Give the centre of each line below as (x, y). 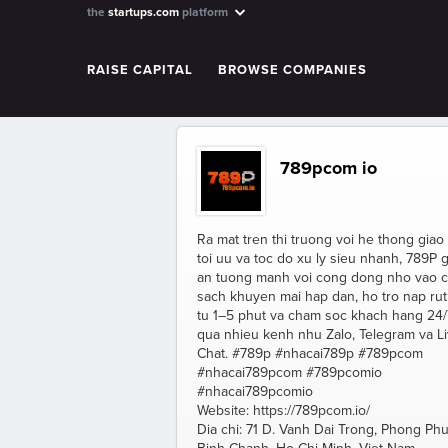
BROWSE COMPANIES (292, 70)
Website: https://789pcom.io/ (283, 410)
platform (205, 12)
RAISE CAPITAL (140, 70)
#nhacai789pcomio (255, 391)
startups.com (143, 12)
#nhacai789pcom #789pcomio (289, 372)
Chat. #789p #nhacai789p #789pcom (310, 353)
